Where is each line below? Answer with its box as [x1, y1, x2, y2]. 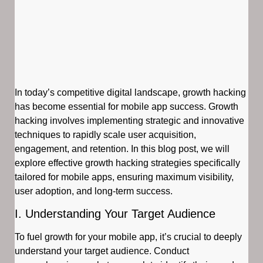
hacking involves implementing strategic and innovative [15, 116, 244, 126]
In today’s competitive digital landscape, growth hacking [15, 87, 246, 97]
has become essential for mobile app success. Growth [15, 102, 238, 112]
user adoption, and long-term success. [15, 186, 173, 196]
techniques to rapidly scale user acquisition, [15, 130, 196, 140]
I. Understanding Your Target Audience [15, 207, 215, 221]
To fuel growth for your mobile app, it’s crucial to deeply [15, 232, 242, 242]
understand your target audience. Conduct [15, 246, 189, 257]
